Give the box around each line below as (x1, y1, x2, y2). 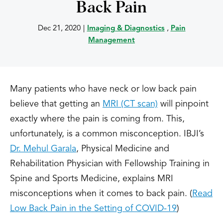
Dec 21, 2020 (37, 25, 81, 32)
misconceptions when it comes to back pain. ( (10, 189, 192, 198)
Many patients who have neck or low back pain (10, 85, 197, 94)
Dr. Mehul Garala (10, 144, 76, 153)
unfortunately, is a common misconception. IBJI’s (10, 129, 204, 138)
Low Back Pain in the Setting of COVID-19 (10, 204, 177, 213)
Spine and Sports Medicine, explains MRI (10, 174, 173, 183)
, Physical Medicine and (76, 144, 169, 153)
